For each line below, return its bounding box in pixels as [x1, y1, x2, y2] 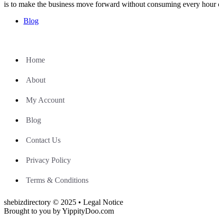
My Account [26, 95, 65, 104]
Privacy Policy [26, 155, 71, 164]
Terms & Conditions [26, 175, 88, 184]
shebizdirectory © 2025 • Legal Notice [4, 197, 123, 206]
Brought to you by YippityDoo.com [4, 206, 114, 215]
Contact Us [26, 135, 61, 144]
